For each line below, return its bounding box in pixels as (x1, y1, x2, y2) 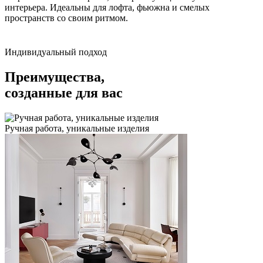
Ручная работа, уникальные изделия (5, 123, 149, 133)
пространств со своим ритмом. (5, 12, 128, 23)
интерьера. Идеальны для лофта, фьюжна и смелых (5, 2, 210, 12)
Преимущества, (5, 69, 104, 85)
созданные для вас (5, 85, 123, 100)
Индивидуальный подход (5, 46, 107, 57)
